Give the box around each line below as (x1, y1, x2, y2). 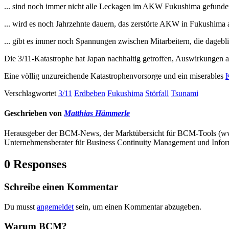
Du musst (4, 202, 37, 211)
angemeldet (37, 202, 74, 211)
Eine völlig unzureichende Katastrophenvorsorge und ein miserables (4, 71, 225, 80)
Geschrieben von (4, 108, 64, 118)
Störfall (145, 88, 169, 98)
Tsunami (171, 88, 198, 98)
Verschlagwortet (4, 88, 58, 98)
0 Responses (4, 157, 66, 171)
